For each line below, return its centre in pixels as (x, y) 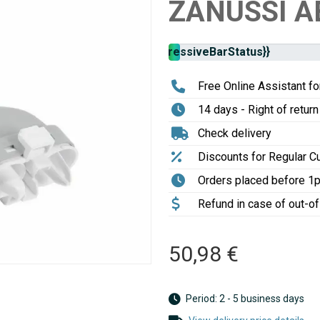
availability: (106, 60)
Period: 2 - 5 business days (244, 299)
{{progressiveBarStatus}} (202, 52)
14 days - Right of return (258, 110)
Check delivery (235, 133)
